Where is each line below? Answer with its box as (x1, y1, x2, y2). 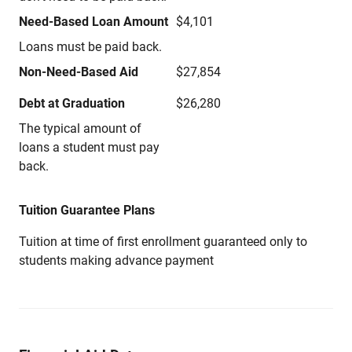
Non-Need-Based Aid (19, 64, 138, 79)
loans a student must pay (19, 140, 159, 155)
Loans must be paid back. (19, 39, 162, 54)
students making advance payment (19, 253, 214, 268)
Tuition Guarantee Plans (19, 203, 155, 218)
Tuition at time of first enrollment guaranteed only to (19, 234, 307, 249)
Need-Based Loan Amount (19, 14, 168, 29)
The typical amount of (19, 121, 141, 136)
